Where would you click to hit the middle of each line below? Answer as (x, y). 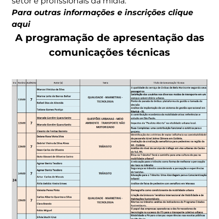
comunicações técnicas (109, 53)
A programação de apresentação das (109, 38)
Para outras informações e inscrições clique (102, 13)
